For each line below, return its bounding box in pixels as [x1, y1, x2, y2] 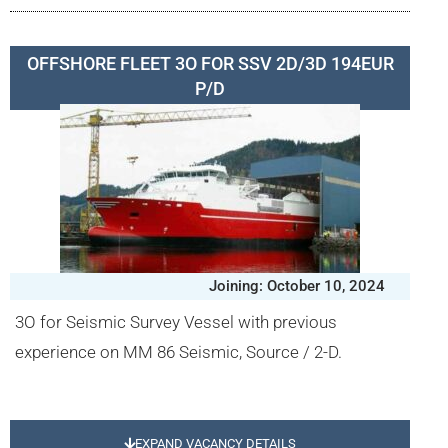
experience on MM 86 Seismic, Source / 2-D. [15, 342, 342, 362]
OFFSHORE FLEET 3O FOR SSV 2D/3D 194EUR [26, 53, 394, 74]
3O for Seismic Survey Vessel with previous [15, 312, 337, 332]
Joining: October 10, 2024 [209, 277, 385, 295]
